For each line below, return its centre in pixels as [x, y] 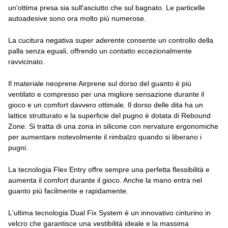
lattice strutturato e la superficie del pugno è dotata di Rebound [109, 116]
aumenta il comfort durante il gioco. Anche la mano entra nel [105, 180]
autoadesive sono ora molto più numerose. [77, 18]
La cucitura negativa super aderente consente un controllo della [111, 40]
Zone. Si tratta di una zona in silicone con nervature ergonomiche [113, 126]
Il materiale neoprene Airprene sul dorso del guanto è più [100, 83]
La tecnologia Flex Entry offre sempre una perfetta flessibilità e [109, 169]
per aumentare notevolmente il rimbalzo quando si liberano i [105, 137]
